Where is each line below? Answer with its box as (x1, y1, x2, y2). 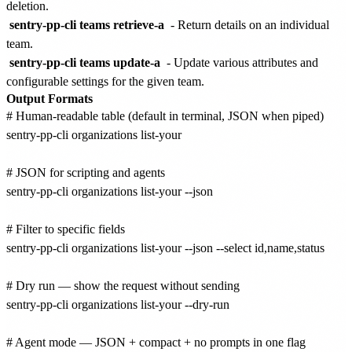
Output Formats (6, 91, 93, 105)
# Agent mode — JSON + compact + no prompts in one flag (6, 335, 306, 349)
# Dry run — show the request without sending (6, 278, 240, 292)
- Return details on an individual (167, 17, 329, 31)
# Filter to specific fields (6, 222, 125, 236)
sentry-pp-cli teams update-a (9, 55, 160, 69)
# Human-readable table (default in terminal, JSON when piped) (6, 108, 324, 123)
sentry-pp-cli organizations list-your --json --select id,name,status (6, 240, 324, 255)
